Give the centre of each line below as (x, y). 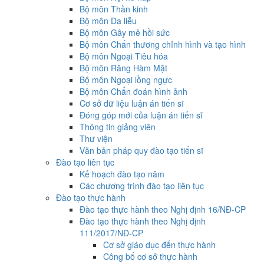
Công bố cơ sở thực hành (150, 256)
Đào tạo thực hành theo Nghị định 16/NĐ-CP (163, 209)
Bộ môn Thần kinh (114, 9)
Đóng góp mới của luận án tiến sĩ (141, 115)
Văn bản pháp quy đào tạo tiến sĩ (141, 150)
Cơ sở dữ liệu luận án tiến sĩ (132, 103)
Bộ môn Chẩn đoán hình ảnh (133, 91)
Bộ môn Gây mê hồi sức (125, 32)
